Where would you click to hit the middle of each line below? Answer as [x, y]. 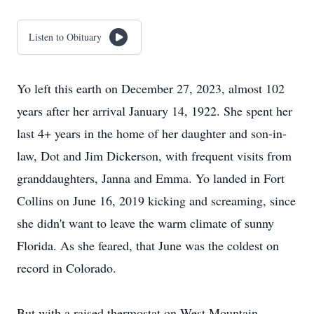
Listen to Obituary [65, 37]
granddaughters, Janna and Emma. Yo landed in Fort [151, 178]
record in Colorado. [67, 268]
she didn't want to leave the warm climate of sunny [145, 223]
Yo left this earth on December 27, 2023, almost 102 [151, 88]
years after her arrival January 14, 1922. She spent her [155, 111]
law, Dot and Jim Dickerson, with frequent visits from [154, 156]
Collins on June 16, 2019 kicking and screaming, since [156, 200]
